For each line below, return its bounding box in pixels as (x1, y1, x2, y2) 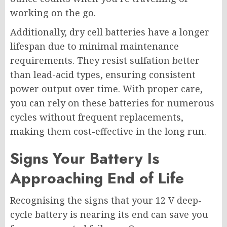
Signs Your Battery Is (10, 147, 159, 170)
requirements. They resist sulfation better (10, 54, 200, 67)
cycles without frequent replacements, (10, 111, 183, 124)
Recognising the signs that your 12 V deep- (10, 194, 202, 207)
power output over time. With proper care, (10, 83, 203, 95)
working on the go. (10, 7, 96, 19)
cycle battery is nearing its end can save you (10, 208, 208, 221)
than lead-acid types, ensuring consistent (10, 68, 196, 81)
